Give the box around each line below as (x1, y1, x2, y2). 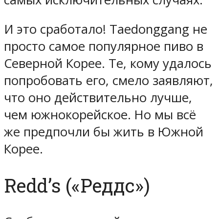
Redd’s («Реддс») (4, 173, 150, 198)
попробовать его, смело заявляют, (4, 72, 213, 89)
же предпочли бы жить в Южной (4, 123, 203, 141)
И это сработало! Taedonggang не (4, 21, 207, 38)
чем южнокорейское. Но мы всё (4, 106, 196, 124)
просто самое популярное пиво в (4, 38, 203, 55)
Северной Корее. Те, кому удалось (4, 55, 212, 72)
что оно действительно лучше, (4, 89, 192, 107)
